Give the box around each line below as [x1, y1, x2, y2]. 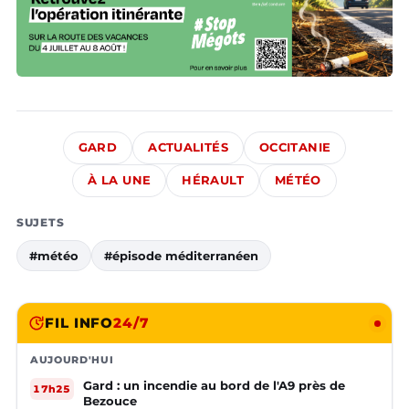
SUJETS [16, 215, 65, 230]
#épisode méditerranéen [104, 248, 258, 264]
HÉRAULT [182, 173, 244, 188]
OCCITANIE [258, 141, 331, 155]
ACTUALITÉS [148, 141, 228, 155]
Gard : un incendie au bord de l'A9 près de [83, 378, 345, 393]
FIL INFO [45, 314, 114, 332]
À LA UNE [88, 173, 152, 188]
